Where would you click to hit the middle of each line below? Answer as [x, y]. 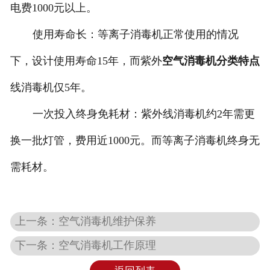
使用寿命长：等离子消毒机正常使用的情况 [135, 35]
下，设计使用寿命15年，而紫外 [86, 61]
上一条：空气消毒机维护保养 [86, 221]
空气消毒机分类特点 [211, 61]
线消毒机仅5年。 [51, 88]
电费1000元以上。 [53, 8]
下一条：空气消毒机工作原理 [86, 245]
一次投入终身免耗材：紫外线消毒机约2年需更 [143, 114]
